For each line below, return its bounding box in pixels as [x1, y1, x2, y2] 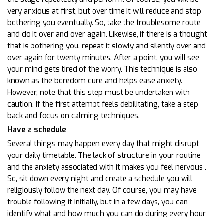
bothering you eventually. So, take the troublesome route [7, 17, 201, 28]
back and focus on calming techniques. [7, 110, 139, 121]
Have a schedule [7, 124, 66, 135]
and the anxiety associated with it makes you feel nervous [7, 162, 205, 172]
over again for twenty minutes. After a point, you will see [7, 52, 199, 62]
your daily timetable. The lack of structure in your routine [7, 150, 201, 160]
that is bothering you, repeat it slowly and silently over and [7, 41, 206, 51]
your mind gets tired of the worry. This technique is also [7, 64, 197, 74]
